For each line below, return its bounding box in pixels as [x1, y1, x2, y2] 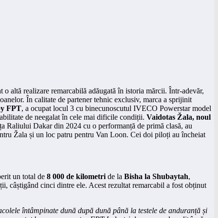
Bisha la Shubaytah [124, 172, 188, 181]
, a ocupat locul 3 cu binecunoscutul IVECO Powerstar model [21, 104, 211, 112]
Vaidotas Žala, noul [146, 112, 211, 121]
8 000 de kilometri [47, 172, 106, 181]
